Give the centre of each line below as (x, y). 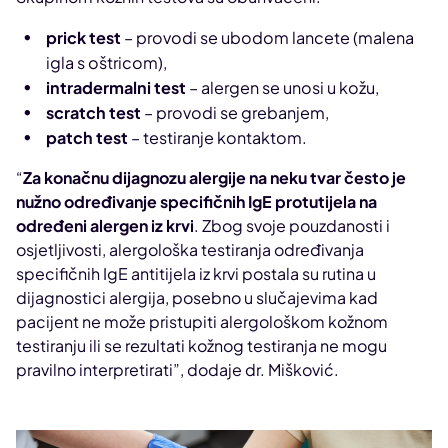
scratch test (93, 113)
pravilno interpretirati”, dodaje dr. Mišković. (177, 370)
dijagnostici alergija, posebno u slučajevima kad (197, 298)
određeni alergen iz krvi (105, 226)
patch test (87, 138)
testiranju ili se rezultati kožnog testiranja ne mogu (201, 346)
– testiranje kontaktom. (217, 138)
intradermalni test (116, 88)
